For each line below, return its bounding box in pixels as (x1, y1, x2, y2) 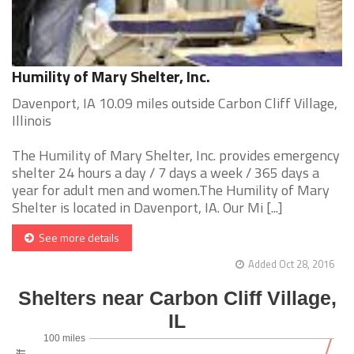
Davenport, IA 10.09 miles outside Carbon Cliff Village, (12, 92, 337, 115)
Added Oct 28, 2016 (248, 256, 334, 273)
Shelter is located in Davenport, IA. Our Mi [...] (12, 197, 283, 219)
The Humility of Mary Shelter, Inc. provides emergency (12, 145, 340, 167)
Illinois (12, 110, 51, 132)
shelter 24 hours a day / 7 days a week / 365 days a (12, 162, 319, 184)
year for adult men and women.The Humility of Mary (12, 179, 330, 201)
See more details (34, 229, 119, 247)
